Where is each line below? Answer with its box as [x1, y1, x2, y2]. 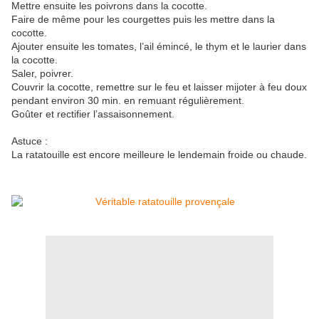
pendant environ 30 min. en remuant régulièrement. [11, 95, 244, 107]
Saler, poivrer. [11, 68, 73, 80]
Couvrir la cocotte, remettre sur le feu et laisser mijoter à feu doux [11, 81, 307, 93]
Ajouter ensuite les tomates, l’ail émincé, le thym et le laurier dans [11, 41, 306, 53]
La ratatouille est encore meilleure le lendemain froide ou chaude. [11, 149, 307, 161]
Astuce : [11, 135, 48, 147]
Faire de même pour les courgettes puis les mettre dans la [11, 14, 275, 26]
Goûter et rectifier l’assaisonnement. [11, 108, 174, 120]
